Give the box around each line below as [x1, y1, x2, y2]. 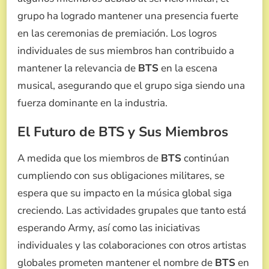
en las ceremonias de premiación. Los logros [17, 26, 217, 41]
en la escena [159, 61, 217, 76]
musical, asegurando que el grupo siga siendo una [17, 79, 245, 93]
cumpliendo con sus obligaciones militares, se [17, 168, 225, 183]
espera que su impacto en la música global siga [17, 186, 232, 200]
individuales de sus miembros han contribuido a [17, 44, 234, 58]
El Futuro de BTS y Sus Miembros [17, 122, 228, 142]
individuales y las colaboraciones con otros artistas [17, 238, 246, 252]
